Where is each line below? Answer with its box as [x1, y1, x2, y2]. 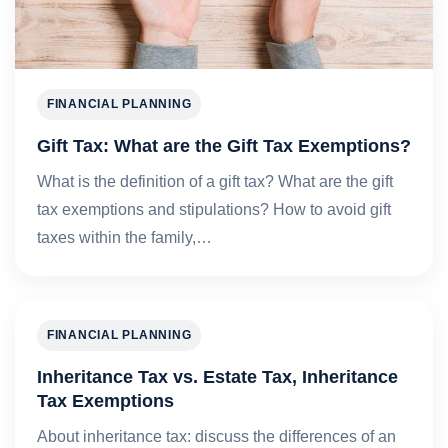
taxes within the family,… [37, 229, 212, 247]
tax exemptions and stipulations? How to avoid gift [37, 201, 391, 219]
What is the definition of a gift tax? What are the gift [37, 173, 393, 191]
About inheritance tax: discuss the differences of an [37, 428, 396, 446]
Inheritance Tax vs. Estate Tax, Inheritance [37, 366, 398, 388]
